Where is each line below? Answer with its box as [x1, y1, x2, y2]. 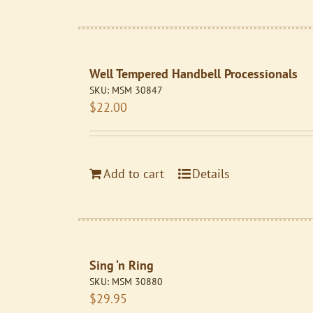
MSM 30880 [112, 275, 163, 288]
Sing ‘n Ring [89, 257, 154, 273]
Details [192, 166, 231, 182]
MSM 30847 [112, 84, 163, 96]
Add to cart [103, 166, 165, 182]
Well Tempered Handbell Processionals [89, 66, 298, 82]
